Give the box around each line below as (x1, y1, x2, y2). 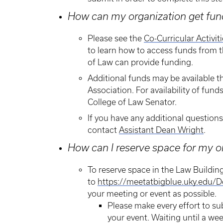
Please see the (88, 34, 144, 43)
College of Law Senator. (88, 98, 179, 107)
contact (88, 125, 119, 134)
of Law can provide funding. (88, 58, 193, 67)
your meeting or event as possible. (88, 189, 217, 198)
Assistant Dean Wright (119, 125, 204, 134)
